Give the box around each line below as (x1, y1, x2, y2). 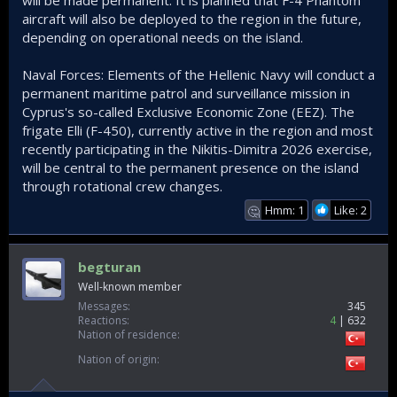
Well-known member (78, 279, 182, 295)
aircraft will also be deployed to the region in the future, (22, 10, 362, 28)
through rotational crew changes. (22, 177, 222, 196)
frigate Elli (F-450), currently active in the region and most (22, 121, 373, 140)
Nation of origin (78, 352, 157, 368)
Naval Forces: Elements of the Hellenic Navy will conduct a (22, 66, 375, 84)
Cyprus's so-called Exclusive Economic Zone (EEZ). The (22, 103, 354, 121)
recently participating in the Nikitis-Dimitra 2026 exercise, (22, 140, 372, 159)
